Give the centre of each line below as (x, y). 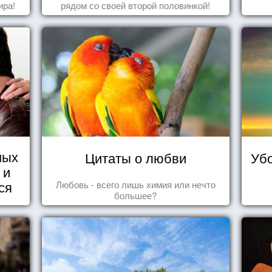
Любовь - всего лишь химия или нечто (135, 185)
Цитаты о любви (135, 158)
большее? (136, 195)
